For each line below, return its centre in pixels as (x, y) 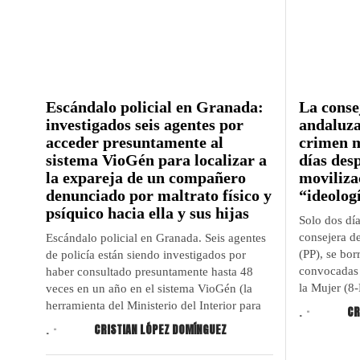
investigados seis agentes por (145, 124)
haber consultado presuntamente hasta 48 (149, 271)
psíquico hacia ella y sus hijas (147, 213)
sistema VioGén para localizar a (156, 160)
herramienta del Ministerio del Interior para (153, 305)
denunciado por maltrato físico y (159, 195)
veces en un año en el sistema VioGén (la (149, 288)
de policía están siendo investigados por (146, 254)
